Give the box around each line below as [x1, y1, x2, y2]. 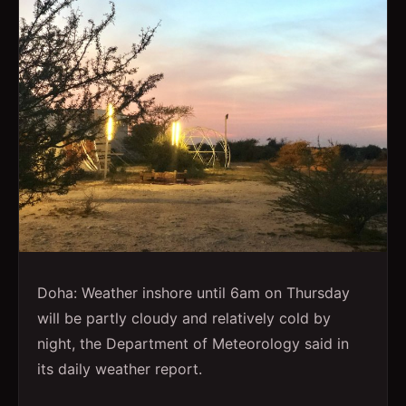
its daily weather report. [37, 359, 202, 378]
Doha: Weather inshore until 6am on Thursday [37, 283, 350, 302]
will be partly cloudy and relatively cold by [37, 308, 331, 327]
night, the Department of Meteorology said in [37, 333, 349, 353]
